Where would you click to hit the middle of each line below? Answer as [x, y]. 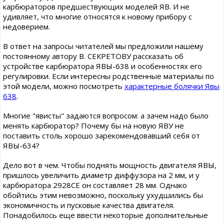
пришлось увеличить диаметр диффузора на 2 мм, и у [101, 175]
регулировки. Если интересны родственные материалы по [108, 76]
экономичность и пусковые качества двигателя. [89, 205]
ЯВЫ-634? [21, 145]
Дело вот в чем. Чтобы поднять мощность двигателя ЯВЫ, [110, 165]
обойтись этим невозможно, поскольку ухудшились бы [103, 195]
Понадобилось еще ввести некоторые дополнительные [105, 215]
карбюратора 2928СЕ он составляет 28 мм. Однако [95, 185]
